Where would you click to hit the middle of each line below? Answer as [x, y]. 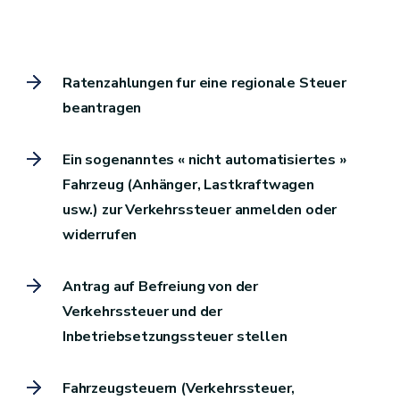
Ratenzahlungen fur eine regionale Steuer [204, 83]
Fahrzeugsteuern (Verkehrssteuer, [179, 388]
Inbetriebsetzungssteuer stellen [175, 336]
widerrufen [100, 234]
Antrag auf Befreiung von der [160, 286]
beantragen [102, 108]
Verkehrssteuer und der [143, 311]
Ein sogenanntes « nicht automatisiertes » [204, 159]
